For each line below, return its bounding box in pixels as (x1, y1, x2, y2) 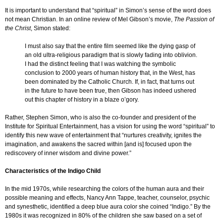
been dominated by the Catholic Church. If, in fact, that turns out (25, 78, 194, 85)
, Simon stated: (31, 24, 70, 32)
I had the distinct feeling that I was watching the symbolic (25, 60, 176, 67)
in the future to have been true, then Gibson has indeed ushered (25, 87, 196, 94)
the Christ (5, 24, 31, 32)
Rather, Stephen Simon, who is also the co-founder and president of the (5, 113, 196, 121)
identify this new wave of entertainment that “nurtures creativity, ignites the (5, 131, 202, 139)
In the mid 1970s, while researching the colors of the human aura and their (5, 185, 204, 192)
